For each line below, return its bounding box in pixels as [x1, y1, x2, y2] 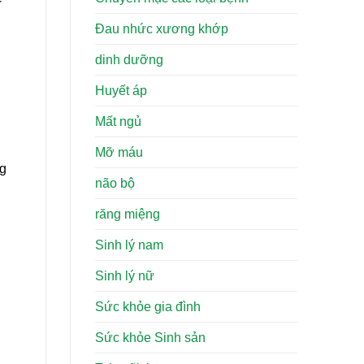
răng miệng [95, 207, 160, 222]
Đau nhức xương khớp [95, 22, 228, 37]
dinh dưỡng [95, 53, 163, 67]
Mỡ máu [95, 145, 143, 160]
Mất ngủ [95, 115, 141, 129]
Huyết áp [95, 84, 147, 98]
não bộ [95, 176, 135, 191]
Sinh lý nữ [95, 269, 154, 284]
